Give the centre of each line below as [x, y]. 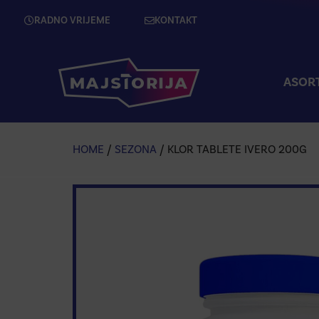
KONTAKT [176, 20]
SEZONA [136, 149]
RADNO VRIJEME [72, 20]
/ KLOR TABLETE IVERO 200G [232, 149]
